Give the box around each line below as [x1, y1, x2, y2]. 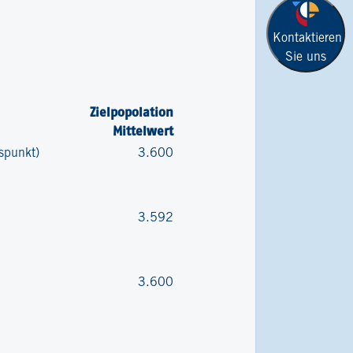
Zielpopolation [89, 105, 173, 119]
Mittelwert [112, 124, 173, 138]
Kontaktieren [273, 32, 342, 44]
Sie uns [285, 50, 326, 63]
